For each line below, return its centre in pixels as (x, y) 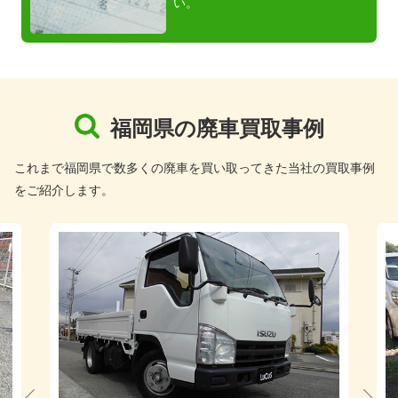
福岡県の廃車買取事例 (217, 129)
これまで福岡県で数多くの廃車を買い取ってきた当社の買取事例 (195, 168)
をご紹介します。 (64, 191)
